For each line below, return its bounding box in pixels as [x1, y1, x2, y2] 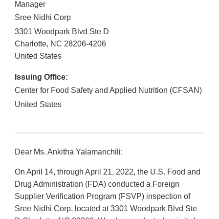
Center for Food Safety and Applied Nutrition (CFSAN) [15, 86, 202, 95]
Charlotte [15, 40, 46, 48]
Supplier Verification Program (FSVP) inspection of [15, 192, 190, 201]
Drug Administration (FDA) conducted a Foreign [15, 180, 179, 189]
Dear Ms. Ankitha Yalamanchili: [15, 148, 125, 156]
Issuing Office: [15, 73, 68, 82]
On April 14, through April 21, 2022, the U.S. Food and [15, 168, 200, 176]
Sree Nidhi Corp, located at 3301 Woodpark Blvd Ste [15, 204, 197, 213]
